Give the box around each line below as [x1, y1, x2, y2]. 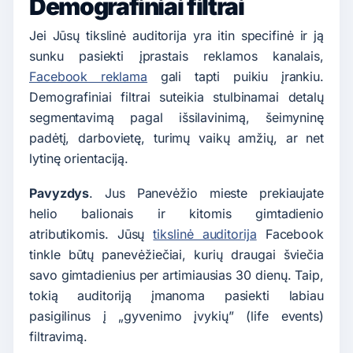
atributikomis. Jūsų [29, 225, 154, 242]
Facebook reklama [29, 69, 148, 85]
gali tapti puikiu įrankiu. [147, 69, 324, 85]
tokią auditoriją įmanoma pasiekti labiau [29, 287, 324, 303]
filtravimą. [29, 328, 87, 344]
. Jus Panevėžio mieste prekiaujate [89, 184, 324, 201]
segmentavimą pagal [29, 110, 179, 126]
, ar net [273, 130, 325, 147]
